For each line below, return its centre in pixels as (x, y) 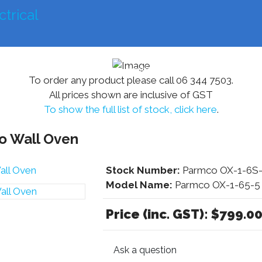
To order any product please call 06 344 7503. (131, 80)
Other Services (204, 70)
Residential (131, 70)
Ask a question (145, 250)
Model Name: (140, 185)
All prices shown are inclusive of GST (131, 95)
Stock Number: (143, 170)
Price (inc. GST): (158, 214)
